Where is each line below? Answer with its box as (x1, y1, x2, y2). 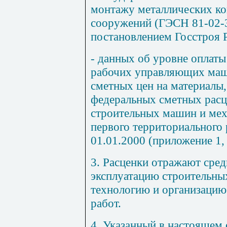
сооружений (91, 16, 155, 30)
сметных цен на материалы (91, 79, 223, 93)
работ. (91, 197, 121, 210)
